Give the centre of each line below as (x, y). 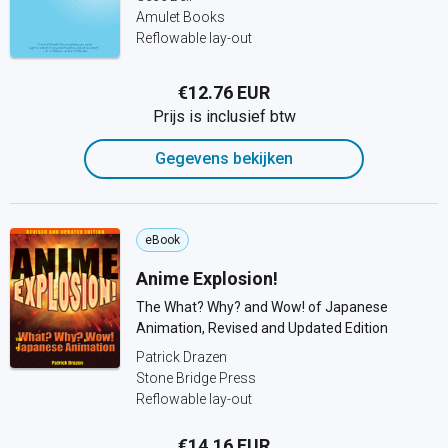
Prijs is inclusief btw (224, 116)
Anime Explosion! (207, 278)
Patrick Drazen (181, 357)
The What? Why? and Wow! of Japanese (262, 307)
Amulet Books (180, 17)
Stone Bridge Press (196, 378)
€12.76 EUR (224, 92)
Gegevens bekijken (224, 158)
